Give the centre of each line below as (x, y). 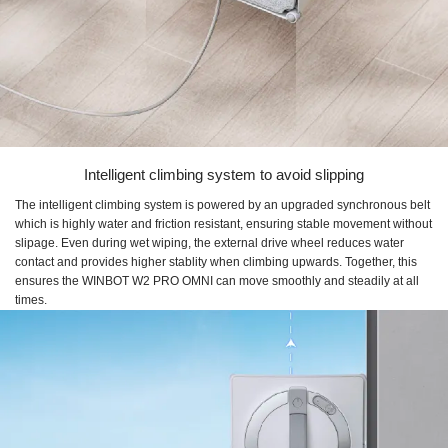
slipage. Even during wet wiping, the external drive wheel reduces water (209, 243)
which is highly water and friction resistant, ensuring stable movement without (223, 224)
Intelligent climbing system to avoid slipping (224, 175)
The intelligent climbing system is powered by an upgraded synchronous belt (222, 205)
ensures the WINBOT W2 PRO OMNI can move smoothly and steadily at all (217, 281)
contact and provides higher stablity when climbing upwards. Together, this (216, 262)
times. (31, 300)
